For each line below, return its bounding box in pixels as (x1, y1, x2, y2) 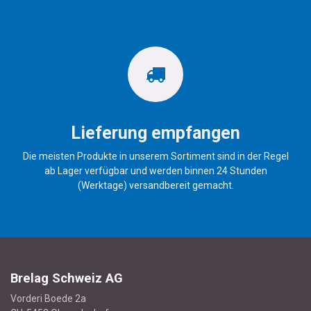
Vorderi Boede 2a (10, 293, 86, 305)
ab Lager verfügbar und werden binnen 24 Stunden (44, 165, 267, 177)
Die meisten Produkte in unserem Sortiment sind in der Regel (22, 151, 289, 162)
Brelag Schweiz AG (10, 271, 123, 286)
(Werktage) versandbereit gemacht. (77, 180, 234, 192)
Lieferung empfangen (71, 123, 240, 144)
